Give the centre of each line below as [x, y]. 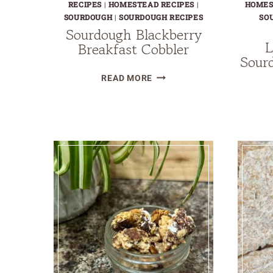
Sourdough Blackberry [133, 35]
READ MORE [127, 79]
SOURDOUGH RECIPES [161, 17]
